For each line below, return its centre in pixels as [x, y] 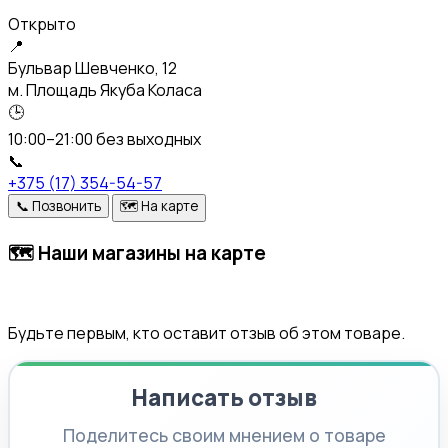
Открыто [42, 23]
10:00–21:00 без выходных [104, 138]
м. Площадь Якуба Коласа [105, 89]
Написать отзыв [224, 398]
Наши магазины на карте [150, 253]
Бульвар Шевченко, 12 [92, 67]
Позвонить [66, 205]
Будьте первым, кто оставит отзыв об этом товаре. [206, 333]
